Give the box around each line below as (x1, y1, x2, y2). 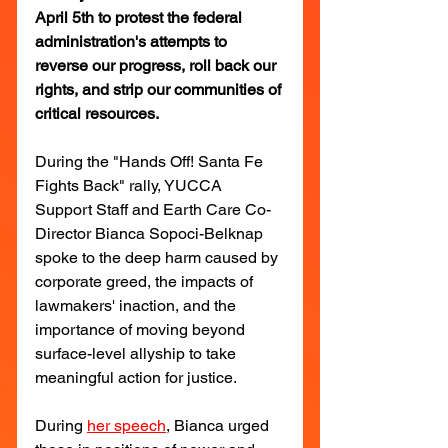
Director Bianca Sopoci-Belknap (35, 223, 267, 243)
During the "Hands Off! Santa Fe (35, 151, 267, 171)
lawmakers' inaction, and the (35, 295, 240, 315)
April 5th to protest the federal (35, 7, 246, 27)
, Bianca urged (166, 415, 273, 435)
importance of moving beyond (35, 319, 249, 339)
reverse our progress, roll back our (35, 55, 280, 75)
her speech (87, 415, 166, 435)
